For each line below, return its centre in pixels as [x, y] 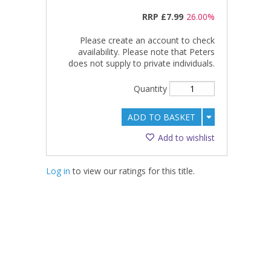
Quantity [152, 89]
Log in [58, 171]
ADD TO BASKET [162, 117]
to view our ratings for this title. [132, 171]
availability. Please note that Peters [146, 52]
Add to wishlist [186, 138]
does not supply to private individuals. [142, 64]
